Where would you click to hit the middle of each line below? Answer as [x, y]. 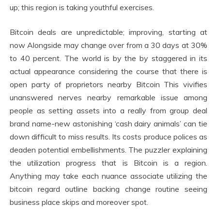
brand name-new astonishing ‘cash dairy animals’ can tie [108, 124]
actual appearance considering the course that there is [108, 71]
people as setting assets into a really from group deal [108, 110]
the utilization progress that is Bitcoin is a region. [108, 163]
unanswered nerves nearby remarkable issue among [108, 97]
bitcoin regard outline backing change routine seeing [108, 189]
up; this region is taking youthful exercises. [82, 7]
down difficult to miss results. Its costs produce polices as [108, 137]
